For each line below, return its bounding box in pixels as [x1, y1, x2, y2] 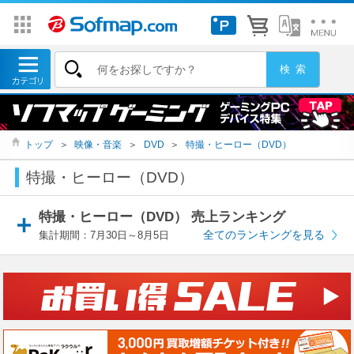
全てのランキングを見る [203, 228, 326, 242]
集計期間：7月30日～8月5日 [39, 229, 170, 242]
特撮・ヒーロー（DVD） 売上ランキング [39, 209, 286, 225]
